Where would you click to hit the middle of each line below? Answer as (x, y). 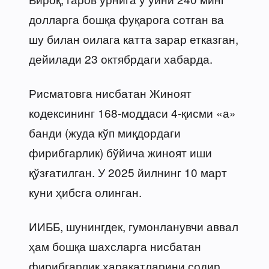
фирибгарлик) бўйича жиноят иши (120, 152)
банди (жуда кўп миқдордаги (105, 132)
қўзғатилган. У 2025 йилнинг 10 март (128, 172)
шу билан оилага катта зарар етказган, (134, 38)
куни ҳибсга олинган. (85, 192)
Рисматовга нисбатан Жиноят (110, 92)
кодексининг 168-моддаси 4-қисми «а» (132, 112)
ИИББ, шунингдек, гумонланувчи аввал (134, 226)
